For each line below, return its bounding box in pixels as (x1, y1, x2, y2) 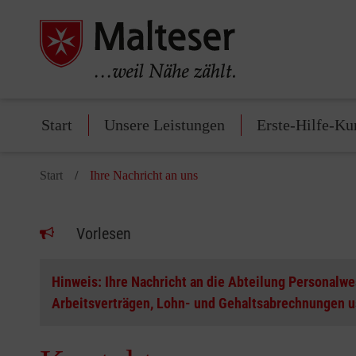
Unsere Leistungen (104, 116, 225, 134)
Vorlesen (76, 224, 131, 244)
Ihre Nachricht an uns (90, 168, 198, 183)
